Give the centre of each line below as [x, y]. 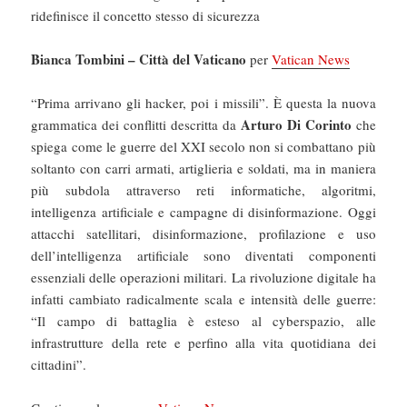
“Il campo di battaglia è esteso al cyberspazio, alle [203, 321]
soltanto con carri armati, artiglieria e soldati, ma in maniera [203, 169]
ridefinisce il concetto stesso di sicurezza [146, 16]
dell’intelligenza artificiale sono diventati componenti [203, 256]
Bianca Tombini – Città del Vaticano [139, 60]
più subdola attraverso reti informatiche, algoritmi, [203, 190]
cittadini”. [59, 365]
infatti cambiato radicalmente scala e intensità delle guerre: [203, 299]
